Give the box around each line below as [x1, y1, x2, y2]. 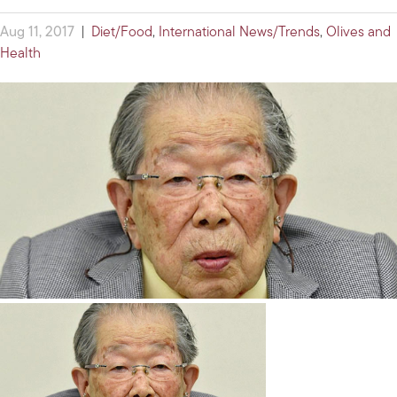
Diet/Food [91, 26, 152, 41]
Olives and [326, 26, 391, 41]
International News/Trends [159, 26, 320, 41]
